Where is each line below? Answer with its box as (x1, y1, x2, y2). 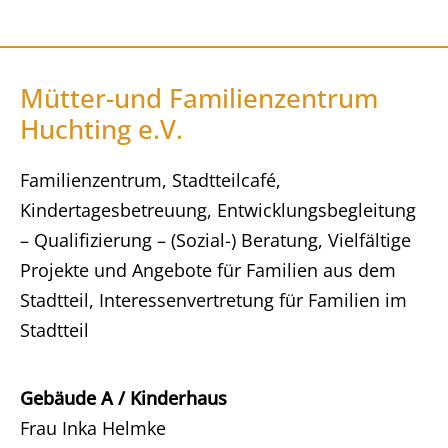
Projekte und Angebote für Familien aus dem (20, 258, 396, 282)
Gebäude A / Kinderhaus (20, 386, 227, 410)
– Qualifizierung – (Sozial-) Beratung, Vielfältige (20, 228, 411, 252)
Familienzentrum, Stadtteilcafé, (20, 168, 281, 192)
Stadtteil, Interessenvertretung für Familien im (20, 288, 407, 312)
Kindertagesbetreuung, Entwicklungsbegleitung (20, 198, 416, 222)
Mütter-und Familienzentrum (20, 80, 378, 116)
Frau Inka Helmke (20, 416, 166, 440)
